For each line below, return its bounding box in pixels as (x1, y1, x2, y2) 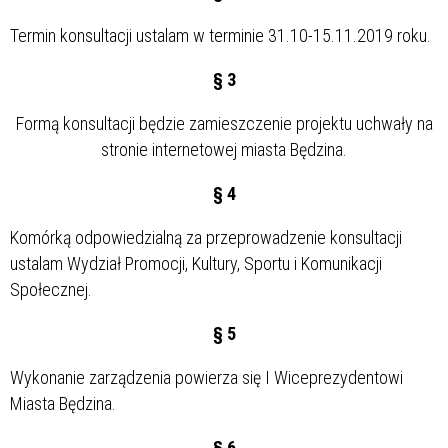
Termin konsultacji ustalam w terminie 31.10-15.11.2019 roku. (10, 25, 431, 47)
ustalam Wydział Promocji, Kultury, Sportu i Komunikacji (10, 253, 382, 275)
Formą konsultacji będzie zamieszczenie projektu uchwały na (15, 113, 433, 135)
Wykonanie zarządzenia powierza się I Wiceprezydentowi (10, 367, 403, 389)
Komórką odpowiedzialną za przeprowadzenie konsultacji (10, 227, 402, 249)
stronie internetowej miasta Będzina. (101, 139, 347, 161)
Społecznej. (10, 279, 92, 301)
